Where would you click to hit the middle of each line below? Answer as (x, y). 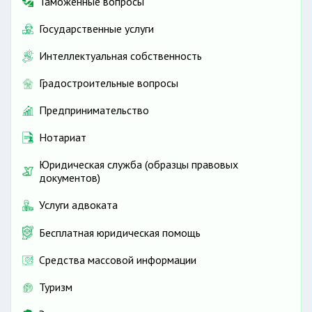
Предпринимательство (94, 110)
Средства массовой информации (118, 260)
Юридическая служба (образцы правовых (139, 165)
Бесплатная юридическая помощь (120, 232)
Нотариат (63, 138)
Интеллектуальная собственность (120, 56)
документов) (70, 178)
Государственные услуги (96, 28)
